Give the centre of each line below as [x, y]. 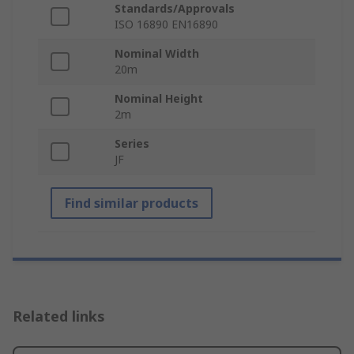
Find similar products [132, 203]
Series [132, 143]
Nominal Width [157, 53]
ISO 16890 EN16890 [166, 24]
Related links [59, 316]
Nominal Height [159, 98]
